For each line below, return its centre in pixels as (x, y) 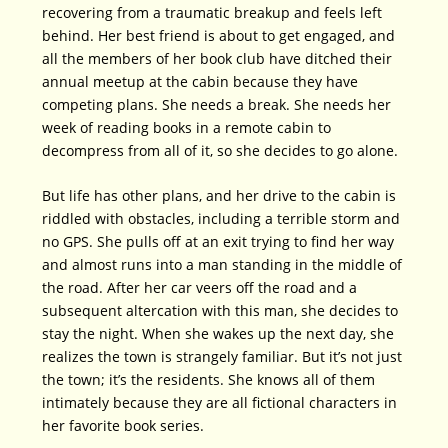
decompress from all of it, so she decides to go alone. (220, 150)
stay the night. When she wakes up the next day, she (218, 334)
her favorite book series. (123, 426)
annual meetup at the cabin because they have (200, 81)
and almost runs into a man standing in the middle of (222, 265)
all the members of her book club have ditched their (217, 58)
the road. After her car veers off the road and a (200, 288)
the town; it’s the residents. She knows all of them (209, 380)
